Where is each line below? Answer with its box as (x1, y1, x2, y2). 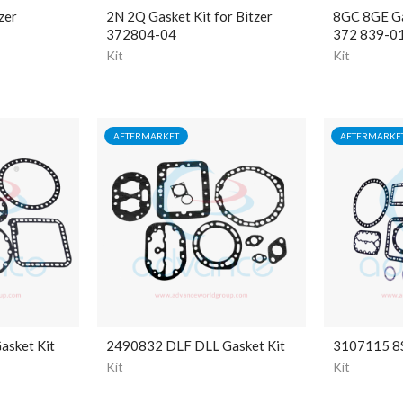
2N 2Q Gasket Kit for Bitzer (105, 8, 273, 25)
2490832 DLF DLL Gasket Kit (105, 337, 285, 354)
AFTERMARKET (112, 130, 179, 142)
